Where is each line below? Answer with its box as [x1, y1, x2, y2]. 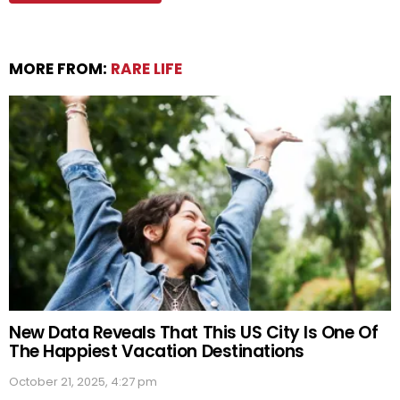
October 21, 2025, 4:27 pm [9, 372, 157, 390]
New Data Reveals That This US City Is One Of [9, 320, 379, 345]
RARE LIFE [111, 57, 182, 79]
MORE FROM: [9, 57, 111, 79]
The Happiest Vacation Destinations [9, 338, 304, 363]
